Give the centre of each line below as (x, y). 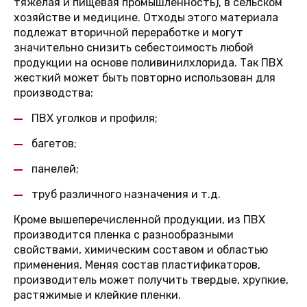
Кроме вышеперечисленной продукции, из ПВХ (139, 220)
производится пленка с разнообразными (124, 235)
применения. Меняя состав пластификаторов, (137, 265)
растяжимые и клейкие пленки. (97, 295)
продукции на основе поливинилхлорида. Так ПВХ (148, 63)
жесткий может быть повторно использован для (145, 78)
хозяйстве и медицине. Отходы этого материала (146, 17)
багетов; (54, 144)
